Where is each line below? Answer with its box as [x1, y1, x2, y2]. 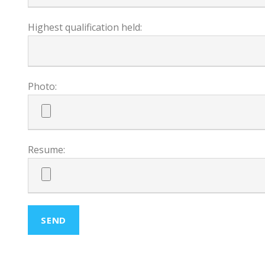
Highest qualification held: [28, 21, 142, 34]
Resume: [28, 143, 65, 156]
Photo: [28, 80, 57, 93]
